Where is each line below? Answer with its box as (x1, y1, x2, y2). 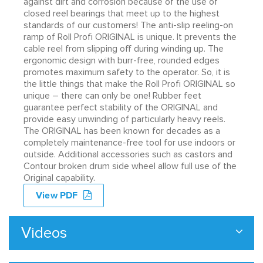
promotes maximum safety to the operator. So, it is (23, 66, 230, 78)
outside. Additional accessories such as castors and (23, 148, 232, 160)
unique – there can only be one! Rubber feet (23, 89, 201, 102)
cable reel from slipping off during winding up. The (23, 42, 224, 55)
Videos (21, 223, 67, 242)
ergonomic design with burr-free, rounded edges (23, 54, 220, 66)
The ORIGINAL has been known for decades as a (23, 124, 220, 137)
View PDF (35, 190, 80, 200)
